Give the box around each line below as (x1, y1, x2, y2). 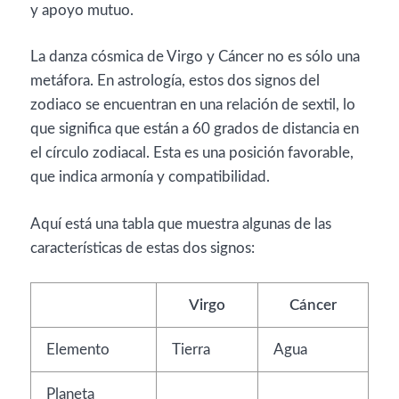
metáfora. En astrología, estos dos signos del (30, 73, 320, 88)
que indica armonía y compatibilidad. (30, 169, 270, 184)
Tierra (172, 342, 210, 357)
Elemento (46, 342, 110, 357)
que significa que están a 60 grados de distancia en (30, 121, 359, 136)
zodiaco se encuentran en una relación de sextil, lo (30, 97, 355, 112)
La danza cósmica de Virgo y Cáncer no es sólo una (30, 49, 360, 64)
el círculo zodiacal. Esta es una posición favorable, (30, 145, 354, 160)
